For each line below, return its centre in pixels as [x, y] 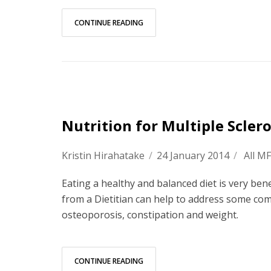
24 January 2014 [193, 155]
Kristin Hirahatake [103, 155]
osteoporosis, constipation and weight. [150, 215]
